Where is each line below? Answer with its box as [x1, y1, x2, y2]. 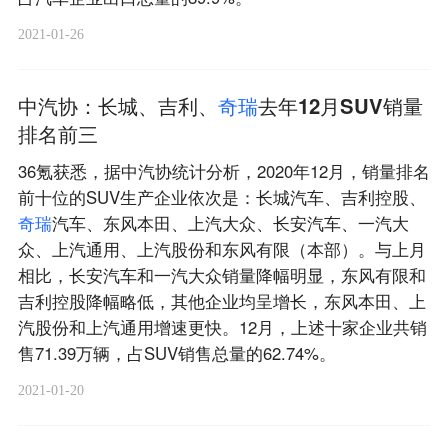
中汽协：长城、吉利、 [17, 91, 218, 121]
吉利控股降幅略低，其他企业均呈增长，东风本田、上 [17, 289, 426, 314]
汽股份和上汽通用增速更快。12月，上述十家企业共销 [17, 315, 427, 340]
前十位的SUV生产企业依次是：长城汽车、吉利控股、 [17, 185, 426, 210]
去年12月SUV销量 [257, 91, 423, 121]
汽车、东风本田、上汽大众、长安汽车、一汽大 [51, 211, 409, 236]
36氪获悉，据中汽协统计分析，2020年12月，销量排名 [17, 159, 430, 184]
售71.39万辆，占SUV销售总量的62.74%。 [17, 341, 336, 366]
